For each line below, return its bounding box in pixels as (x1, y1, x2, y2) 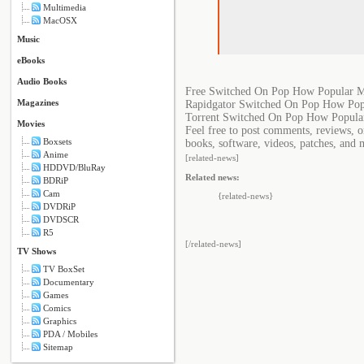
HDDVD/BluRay (43, 162, 106, 172)
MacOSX (43, 15, 77, 25)
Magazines (17, 97, 58, 107)
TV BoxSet (43, 264, 84, 274)
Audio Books (17, 76, 67, 86)
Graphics (43, 316, 76, 326)
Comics (43, 303, 71, 313)
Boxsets (43, 136, 71, 146)
